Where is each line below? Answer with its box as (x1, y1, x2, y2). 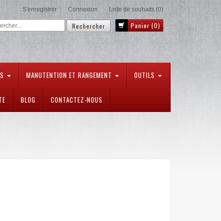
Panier (131, 21, 149, 30)
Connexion (68, 6, 98, 13)
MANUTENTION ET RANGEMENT (26, 70, 114, 80)
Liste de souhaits (109, 6, 154, 13)
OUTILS (134, 70, 157, 80)
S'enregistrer (23, 6, 57, 13)
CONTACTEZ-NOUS (51, 95, 103, 105)
